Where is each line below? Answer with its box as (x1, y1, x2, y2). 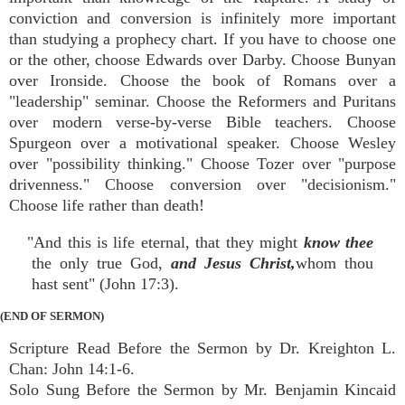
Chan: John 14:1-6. (9, 360, 135, 378)
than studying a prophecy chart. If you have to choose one (9, 30, 396, 48)
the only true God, (32, 254, 171, 272)
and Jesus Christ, (171, 254, 296, 272)
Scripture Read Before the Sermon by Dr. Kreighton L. (9, 339, 396, 357)
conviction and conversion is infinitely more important (9, 9, 396, 27)
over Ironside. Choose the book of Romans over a (9, 71, 396, 89)
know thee (303, 233, 373, 251)
